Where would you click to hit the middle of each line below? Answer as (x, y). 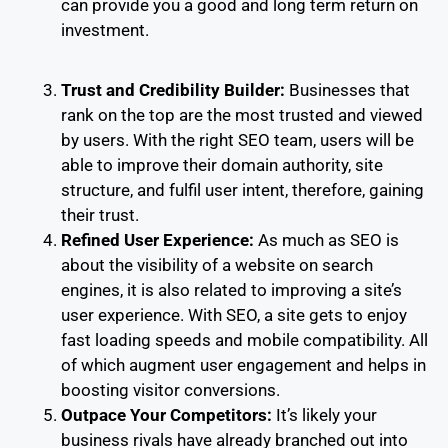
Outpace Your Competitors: (168, 414)
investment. (105, 29)
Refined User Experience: (159, 239)
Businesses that (349, 89)
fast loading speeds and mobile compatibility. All (244, 339)
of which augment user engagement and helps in (243, 364)
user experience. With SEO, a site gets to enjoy (234, 314)
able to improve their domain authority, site (222, 164)
